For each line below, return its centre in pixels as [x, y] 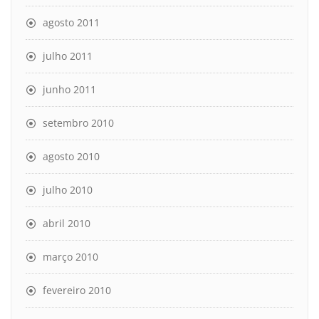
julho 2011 [68, 56]
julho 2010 [68, 189]
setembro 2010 [78, 122]
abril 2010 [67, 223]
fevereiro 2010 [77, 290]
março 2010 [70, 256]
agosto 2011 [71, 22]
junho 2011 [69, 89]
